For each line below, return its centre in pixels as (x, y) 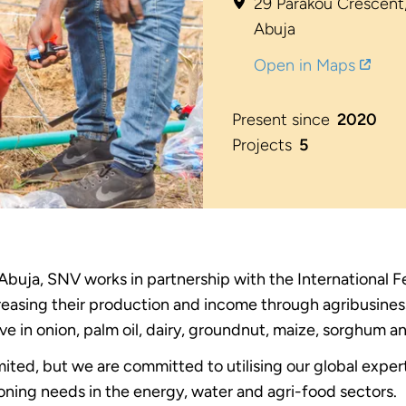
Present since (281, 120)
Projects (262, 145)
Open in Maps (304, 65)
